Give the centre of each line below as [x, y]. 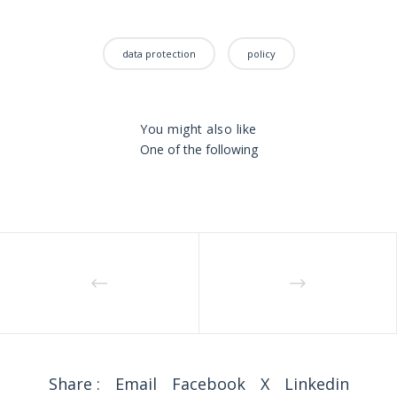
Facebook [208, 384]
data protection [159, 54]
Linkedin [316, 384]
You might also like [198, 129]
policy [261, 54]
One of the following [198, 150]
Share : [74, 384]
